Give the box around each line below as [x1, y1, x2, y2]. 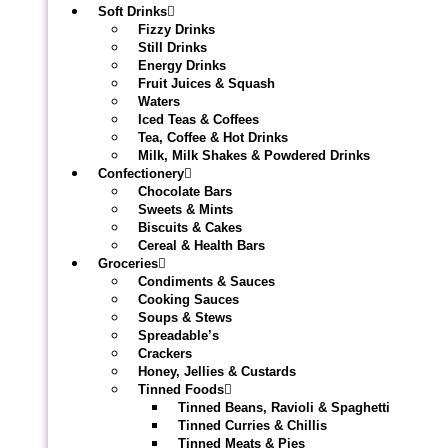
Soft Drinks [98, 4, 167, 19]
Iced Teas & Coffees [138, 112, 259, 127]
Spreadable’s [138, 328, 219, 343]
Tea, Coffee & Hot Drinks [138, 130, 288, 145]
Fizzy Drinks [138, 22, 215, 37]
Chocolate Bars [138, 184, 232, 199]
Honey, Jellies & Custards [138, 364, 296, 379]
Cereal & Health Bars [138, 238, 265, 253]
